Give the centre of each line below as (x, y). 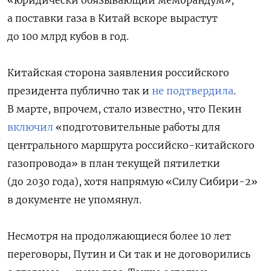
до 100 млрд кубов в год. (68, 36)
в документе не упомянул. (74, 199)
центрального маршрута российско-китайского (131, 145)
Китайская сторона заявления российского (118, 72)
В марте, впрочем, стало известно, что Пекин (124, 109)
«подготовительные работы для (137, 127)
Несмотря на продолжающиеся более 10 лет (119, 236)
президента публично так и (80, 90)
